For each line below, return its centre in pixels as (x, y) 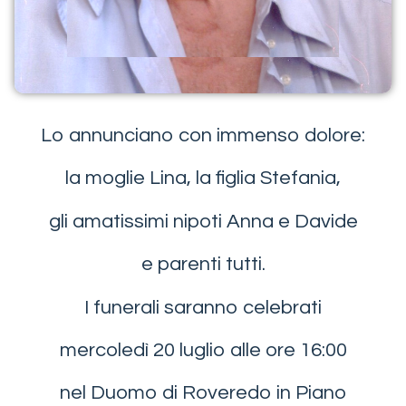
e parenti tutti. (203, 265)
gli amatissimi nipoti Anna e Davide (203, 221)
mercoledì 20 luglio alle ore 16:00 (203, 350)
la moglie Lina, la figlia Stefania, (203, 179)
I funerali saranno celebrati (203, 307)
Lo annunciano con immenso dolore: (203, 135)
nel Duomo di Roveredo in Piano (203, 393)
